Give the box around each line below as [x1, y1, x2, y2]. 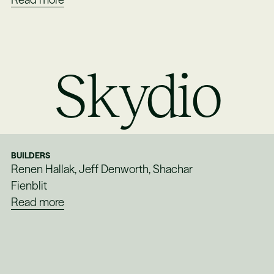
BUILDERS [11, 150, 51, 161]
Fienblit [11, 179, 48, 193]
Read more [11, 195, 65, 210]
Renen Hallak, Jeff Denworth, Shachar [11, 162, 193, 177]
